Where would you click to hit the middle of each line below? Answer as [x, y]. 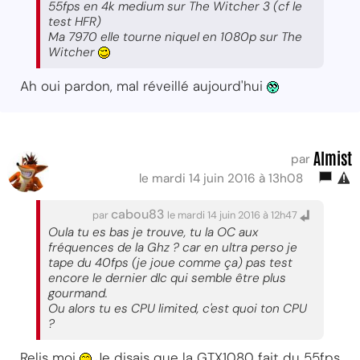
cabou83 [138, 214]
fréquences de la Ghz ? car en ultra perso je [173, 247]
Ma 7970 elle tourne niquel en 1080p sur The [175, 37]
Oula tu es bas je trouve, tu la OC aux [153, 232]
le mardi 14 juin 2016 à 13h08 [224, 178]
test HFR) [75, 21]
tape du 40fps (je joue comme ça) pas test [170, 262]
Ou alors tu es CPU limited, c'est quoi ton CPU [178, 308]
